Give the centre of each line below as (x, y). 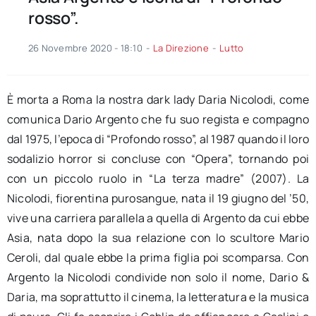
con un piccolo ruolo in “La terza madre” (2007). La (158, 179)
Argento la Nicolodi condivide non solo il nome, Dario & (158, 278)
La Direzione (181, 48)
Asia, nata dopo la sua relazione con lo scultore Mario (158, 238)
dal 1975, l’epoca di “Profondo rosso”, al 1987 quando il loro (158, 139)
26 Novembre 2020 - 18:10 (85, 48)
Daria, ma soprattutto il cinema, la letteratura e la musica (158, 297)
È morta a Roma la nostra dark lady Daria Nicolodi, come (158, 100)
